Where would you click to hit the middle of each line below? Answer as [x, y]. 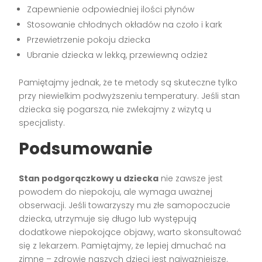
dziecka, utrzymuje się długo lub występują [108, 219]
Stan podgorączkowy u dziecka [89, 179]
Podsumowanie [86, 149]
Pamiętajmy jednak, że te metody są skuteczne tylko [128, 83]
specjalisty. [42, 123]
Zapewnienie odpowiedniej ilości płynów [111, 10]
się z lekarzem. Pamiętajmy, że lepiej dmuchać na [123, 246]
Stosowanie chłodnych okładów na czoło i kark [125, 25]
